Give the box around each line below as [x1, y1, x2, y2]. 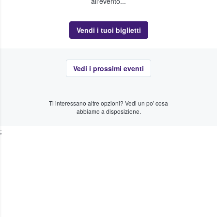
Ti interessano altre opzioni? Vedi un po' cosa [49, 98, 168, 107]
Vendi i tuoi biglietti [76, 25, 141, 35]
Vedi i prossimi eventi [73, 63, 144, 73]
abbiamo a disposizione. [76, 107, 141, 115]
